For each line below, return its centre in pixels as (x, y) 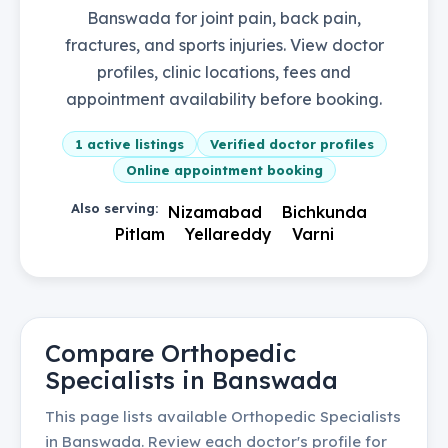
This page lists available (138, 416)
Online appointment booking (224, 170)
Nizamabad (215, 212)
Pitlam (139, 234)
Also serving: (114, 208)
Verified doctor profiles (291, 144)
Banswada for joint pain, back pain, (224, 18)
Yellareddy (228, 234)
